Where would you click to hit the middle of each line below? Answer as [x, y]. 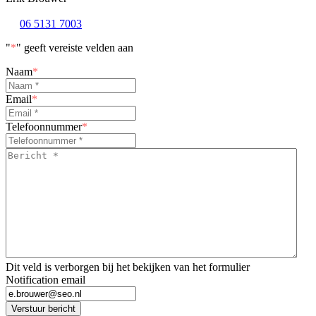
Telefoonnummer [44, 127]
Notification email [45, 280]
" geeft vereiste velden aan [75, 48]
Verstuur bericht [43, 309]
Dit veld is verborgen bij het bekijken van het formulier [128, 267]
